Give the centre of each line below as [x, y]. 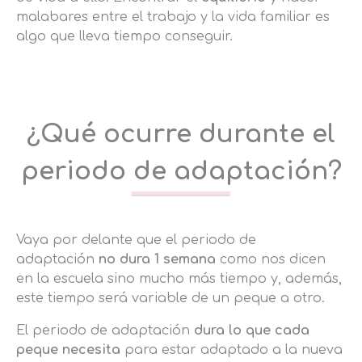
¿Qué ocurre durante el [181, 135]
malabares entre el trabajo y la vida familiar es [173, 17]
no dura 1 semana [157, 260]
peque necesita [68, 350]
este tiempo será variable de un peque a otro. [170, 299]
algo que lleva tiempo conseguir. [124, 37]
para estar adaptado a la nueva [232, 350]
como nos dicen [271, 260]
